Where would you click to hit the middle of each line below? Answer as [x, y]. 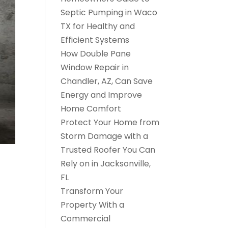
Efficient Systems [95, 40]
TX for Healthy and [98, 26]
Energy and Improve [102, 95]
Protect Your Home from [110, 122]
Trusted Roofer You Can [108, 150]
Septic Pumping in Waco [109, 12]
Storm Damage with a [105, 136]
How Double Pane [96, 54]
